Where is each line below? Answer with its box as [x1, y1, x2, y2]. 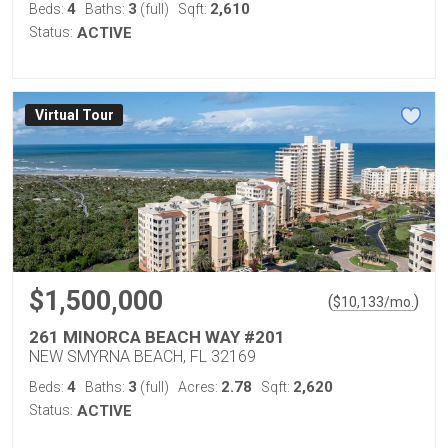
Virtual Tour [34, 107, 114, 124]
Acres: [178, 379, 221, 395]
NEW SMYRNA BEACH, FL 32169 [29, 347, 256, 366]
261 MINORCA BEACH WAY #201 [29, 327, 285, 347]
